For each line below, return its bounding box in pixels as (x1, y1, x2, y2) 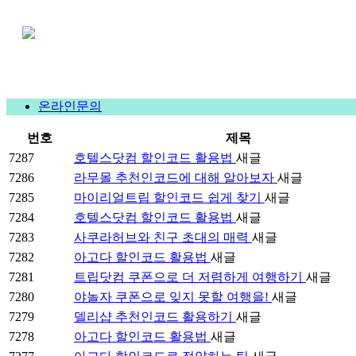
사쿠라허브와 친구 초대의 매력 (74, 230, 252, 244)
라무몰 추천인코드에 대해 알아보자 (74, 171, 277, 184)
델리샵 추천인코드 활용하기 (74, 310, 236, 323)
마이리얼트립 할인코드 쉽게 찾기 (74, 191, 265, 204)
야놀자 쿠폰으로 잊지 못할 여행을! (74, 290, 272, 304)
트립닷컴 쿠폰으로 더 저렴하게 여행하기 (74, 270, 306, 284)
